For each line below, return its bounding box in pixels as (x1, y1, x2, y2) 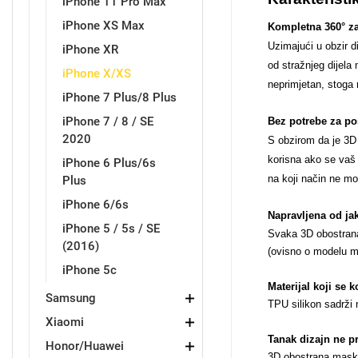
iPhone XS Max (62, 18, 145, 33)
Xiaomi (46, 315, 84, 329)
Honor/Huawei (46, 339, 124, 353)
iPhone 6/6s (62, 197, 129, 212)
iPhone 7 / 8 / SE (62, 114, 153, 129)
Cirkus (246, 209, 281, 224)
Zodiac (70, 336, 106, 351)
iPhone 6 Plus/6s (62, 156, 156, 170)
